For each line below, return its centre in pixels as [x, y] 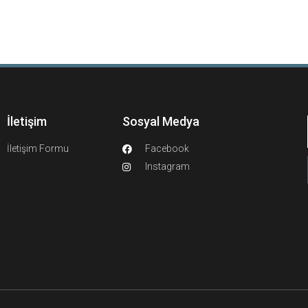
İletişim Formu [38, 148]
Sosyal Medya [161, 121]
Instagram [167, 166]
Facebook [167, 148]
